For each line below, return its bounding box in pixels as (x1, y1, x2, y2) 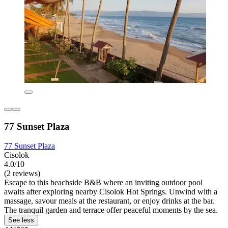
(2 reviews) (4, 169, 40, 178)
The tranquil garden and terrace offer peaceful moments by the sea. (4, 206, 218, 215)
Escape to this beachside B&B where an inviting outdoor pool (4, 178, 203, 187)
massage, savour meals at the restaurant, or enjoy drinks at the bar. (4, 196, 215, 206)
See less (8, 216, 34, 224)
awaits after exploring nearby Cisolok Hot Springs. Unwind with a (4, 187, 217, 196)
